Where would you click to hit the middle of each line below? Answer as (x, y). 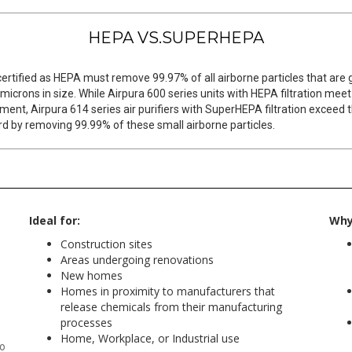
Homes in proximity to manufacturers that (168, 291)
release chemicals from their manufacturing (172, 307)
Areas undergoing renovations (137, 260)
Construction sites (107, 244)
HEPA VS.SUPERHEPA (176, 38)
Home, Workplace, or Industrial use (150, 338)
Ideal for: (55, 220)
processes (87, 323)
